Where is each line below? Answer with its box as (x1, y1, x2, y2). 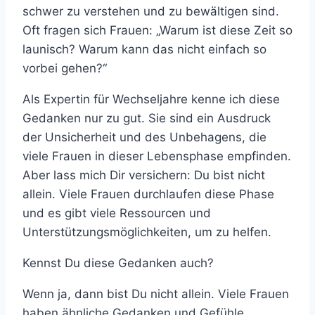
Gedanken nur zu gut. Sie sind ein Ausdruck (22, 111, 271, 126)
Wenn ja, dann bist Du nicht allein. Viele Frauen (22, 287, 289, 302)
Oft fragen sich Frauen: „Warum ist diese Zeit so (22, 23, 292, 38)
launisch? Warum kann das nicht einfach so (22, 42, 266, 57)
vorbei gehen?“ (22, 61, 107, 76)
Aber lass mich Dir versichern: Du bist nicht (22, 168, 265, 183)
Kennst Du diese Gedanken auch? (22, 256, 214, 271)
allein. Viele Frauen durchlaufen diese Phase (22, 187, 274, 202)
